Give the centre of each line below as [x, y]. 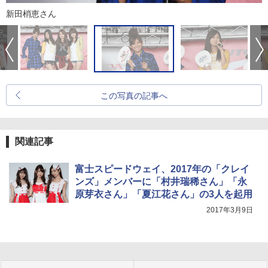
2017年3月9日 [230, 210]
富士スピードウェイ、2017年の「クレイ [162, 169]
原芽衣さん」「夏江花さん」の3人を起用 [164, 194]
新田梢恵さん [31, 14]
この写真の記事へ [134, 96]
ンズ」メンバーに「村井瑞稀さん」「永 [161, 182]
